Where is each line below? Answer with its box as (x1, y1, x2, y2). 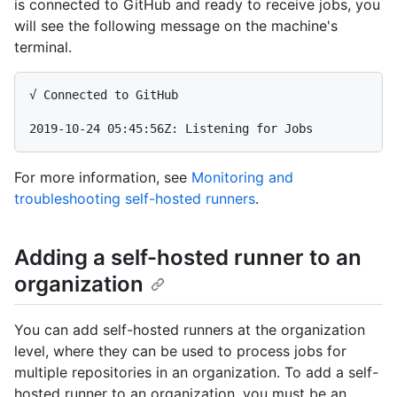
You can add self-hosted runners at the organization (14, 321, 365, 339)
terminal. (14, 38, 72, 57)
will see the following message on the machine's (14, 17, 338, 35)
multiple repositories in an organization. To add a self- (14, 363, 378, 382)
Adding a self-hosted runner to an (14, 245, 362, 271)
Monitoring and (191, 168, 293, 187)
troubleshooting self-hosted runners (14, 190, 255, 208)
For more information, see (14, 168, 191, 187)
